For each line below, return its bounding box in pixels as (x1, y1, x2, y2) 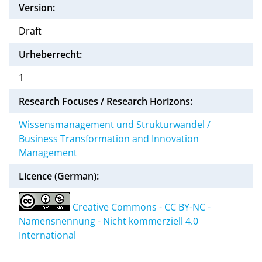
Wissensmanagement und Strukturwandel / (19, 118, 211, 131)
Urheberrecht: (19, 47, 82, 61)
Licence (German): (19, 169, 99, 182)
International (19, 228, 76, 242)
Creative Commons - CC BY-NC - (73, 200, 211, 213)
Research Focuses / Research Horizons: (19, 94, 192, 108)
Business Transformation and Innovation (19, 132, 199, 145)
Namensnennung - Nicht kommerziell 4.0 (19, 214, 198, 227)
